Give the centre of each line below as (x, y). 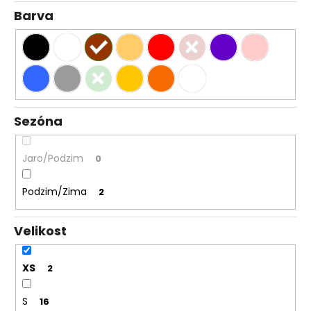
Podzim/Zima (54, 191)
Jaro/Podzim (52, 158)
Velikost (40, 231)
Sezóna (38, 121)
